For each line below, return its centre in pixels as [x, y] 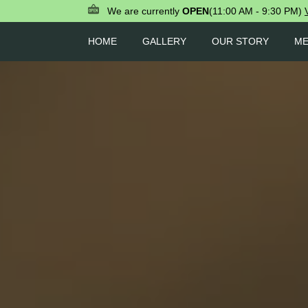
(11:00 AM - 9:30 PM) [255, 11]
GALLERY [164, 41]
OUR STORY [240, 41]
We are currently [145, 11]
